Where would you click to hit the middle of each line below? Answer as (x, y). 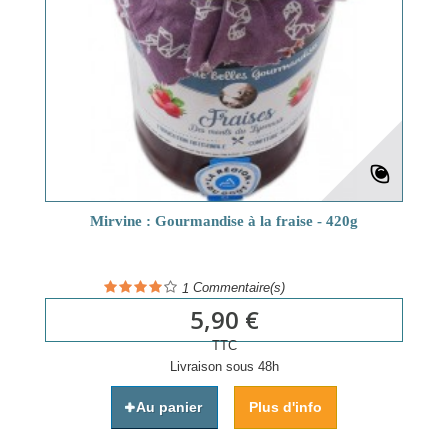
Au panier (169, 406)
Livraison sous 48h (224, 366)
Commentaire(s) (237, 288)
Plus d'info (285, 406)
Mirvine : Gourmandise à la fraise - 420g (224, 220)
